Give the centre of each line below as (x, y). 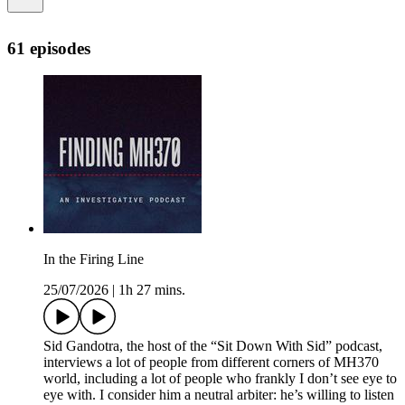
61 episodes (49, 48)
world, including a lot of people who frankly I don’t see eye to (220, 379)
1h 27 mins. (152, 290)
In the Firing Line (94, 259)
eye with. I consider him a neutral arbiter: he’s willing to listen (219, 395)
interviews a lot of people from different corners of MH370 (211, 363)
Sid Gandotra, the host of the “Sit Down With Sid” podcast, (213, 346)
